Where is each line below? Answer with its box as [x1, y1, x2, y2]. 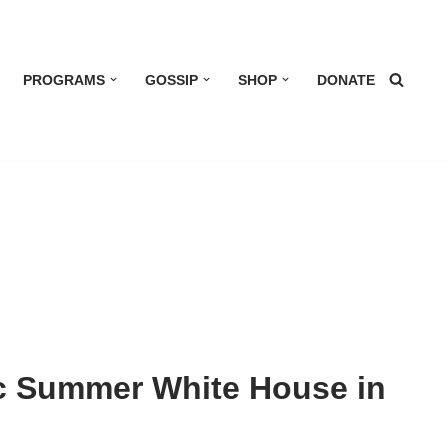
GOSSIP [144, 72, 198, 88]
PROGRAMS [23, 72, 106, 88]
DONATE [316, 72, 375, 88]
